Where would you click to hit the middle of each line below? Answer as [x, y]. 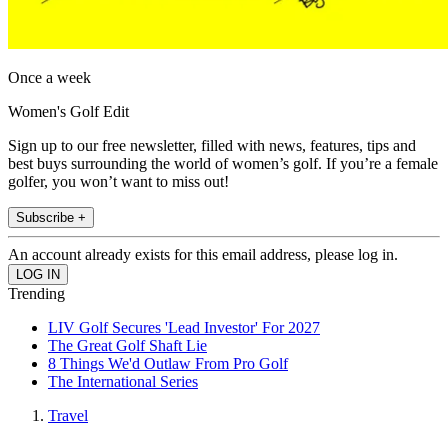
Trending [36, 294]
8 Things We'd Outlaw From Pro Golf [168, 364]
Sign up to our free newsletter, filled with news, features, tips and [212, 146]
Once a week [49, 78]
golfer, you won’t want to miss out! [118, 182]
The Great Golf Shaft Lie [127, 346]
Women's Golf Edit [68, 112]
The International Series [123, 382]
